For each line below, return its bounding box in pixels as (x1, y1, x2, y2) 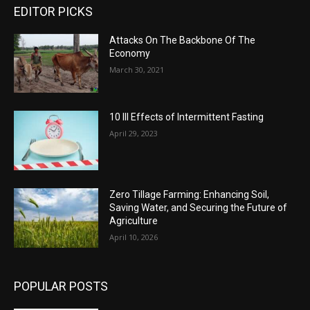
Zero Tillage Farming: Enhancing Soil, (109, 189, 270, 201)
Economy (109, 47, 151, 59)
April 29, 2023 (109, 128, 158, 139)
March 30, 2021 (109, 64, 165, 75)
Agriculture (109, 215, 158, 227)
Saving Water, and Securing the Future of (109, 202, 288, 214)
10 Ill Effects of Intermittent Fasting (109, 111, 264, 123)
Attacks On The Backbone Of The (109, 34, 256, 46)
